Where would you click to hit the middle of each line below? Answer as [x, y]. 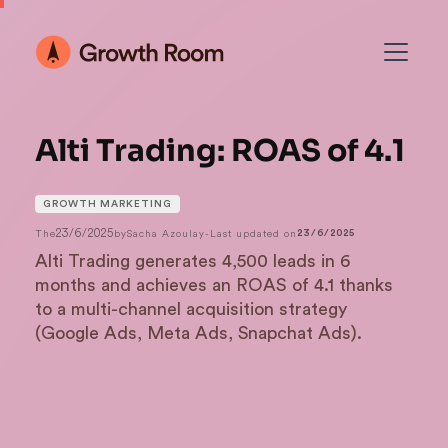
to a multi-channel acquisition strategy [191, 309]
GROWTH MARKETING [107, 204]
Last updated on [253, 233]
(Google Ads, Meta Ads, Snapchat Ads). [198, 333]
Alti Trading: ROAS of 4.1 [220, 151]
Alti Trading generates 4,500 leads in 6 [192, 261]
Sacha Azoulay [166, 233]
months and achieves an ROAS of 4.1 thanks [214, 285]
